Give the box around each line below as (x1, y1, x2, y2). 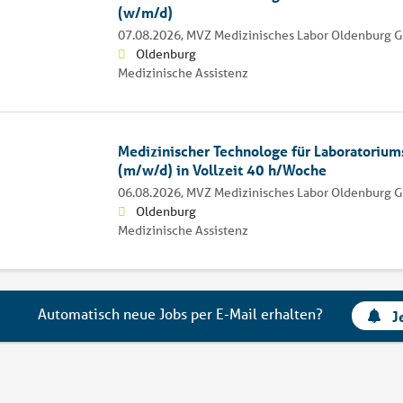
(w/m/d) (117, 2, 173, 22)
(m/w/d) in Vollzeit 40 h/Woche (117, 159, 327, 179)
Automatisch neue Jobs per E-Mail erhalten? (38, 304, 324, 324)
